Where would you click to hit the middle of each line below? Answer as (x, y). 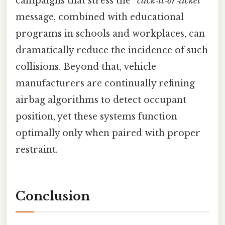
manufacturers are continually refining (105, 84)
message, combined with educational (100, 17)
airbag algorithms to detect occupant (101, 100)
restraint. (37, 150)
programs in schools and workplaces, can (110, 34)
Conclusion (53, 196)
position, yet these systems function (96, 117)
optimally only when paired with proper (108, 133)
